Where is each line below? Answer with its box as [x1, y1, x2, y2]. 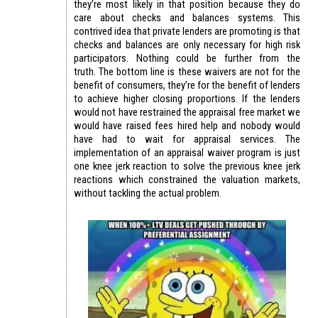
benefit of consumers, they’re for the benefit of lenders [74, 78, 300, 92]
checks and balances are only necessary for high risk [74, 38, 300, 51]
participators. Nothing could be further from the [74, 51, 300, 65]
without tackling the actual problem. [74, 186, 221, 199]
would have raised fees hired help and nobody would [74, 119, 300, 132]
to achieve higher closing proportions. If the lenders [74, 92, 300, 105]
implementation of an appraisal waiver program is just [74, 146, 300, 159]
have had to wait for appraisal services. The [74, 132, 300, 146]
